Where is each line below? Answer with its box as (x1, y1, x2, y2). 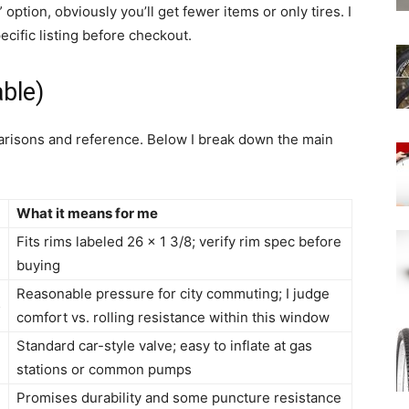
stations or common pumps (16, 361, 192, 379)
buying (16, 257, 60, 275)
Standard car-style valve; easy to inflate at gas (16, 337, 312, 355)
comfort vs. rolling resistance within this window (16, 309, 330, 327)
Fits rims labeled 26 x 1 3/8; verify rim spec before (16, 233, 341, 251)
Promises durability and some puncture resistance (16, 389, 341, 407)
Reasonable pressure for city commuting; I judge (16, 285, 330, 303)
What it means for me (16, 204, 158, 223)
